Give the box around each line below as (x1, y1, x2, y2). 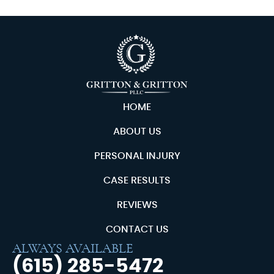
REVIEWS (116, 199, 158, 210)
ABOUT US (113, 126, 161, 136)
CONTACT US (105, 224, 169, 234)
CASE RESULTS (103, 175, 171, 185)
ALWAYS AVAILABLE (12, 241, 133, 255)
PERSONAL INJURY (94, 150, 180, 161)
